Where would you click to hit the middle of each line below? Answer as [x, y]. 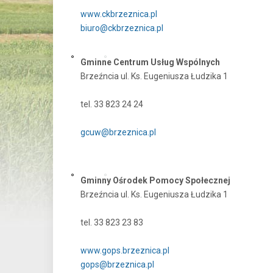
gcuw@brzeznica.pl [118, 132]
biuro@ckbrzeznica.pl [122, 28]
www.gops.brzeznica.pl [125, 250]
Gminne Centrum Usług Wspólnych [150, 62]
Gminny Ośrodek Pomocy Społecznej [155, 180]
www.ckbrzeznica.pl [119, 14]
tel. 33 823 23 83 [112, 222]
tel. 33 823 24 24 [112, 104]
